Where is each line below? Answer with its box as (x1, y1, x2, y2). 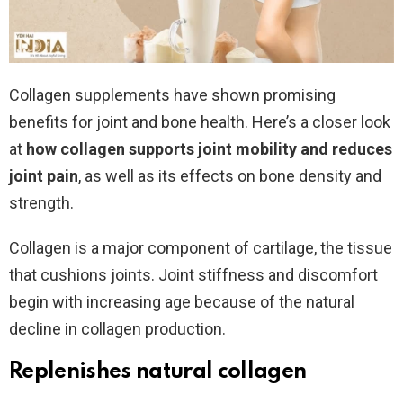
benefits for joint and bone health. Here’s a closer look (9, 112, 390, 131)
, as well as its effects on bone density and (78, 166, 381, 185)
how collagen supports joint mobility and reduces (26, 139, 392, 158)
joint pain (9, 166, 78, 185)
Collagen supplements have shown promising (9, 85, 336, 104)
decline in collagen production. (9, 318, 226, 338)
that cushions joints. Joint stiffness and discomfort (9, 264, 378, 284)
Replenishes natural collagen (9, 360, 307, 383)
